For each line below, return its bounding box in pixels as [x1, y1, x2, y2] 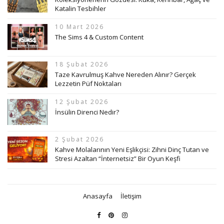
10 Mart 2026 [55, 22, 104, 31]
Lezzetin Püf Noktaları [55, 78, 121, 88]
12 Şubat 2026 [55, 97, 108, 106]
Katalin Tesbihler [55, 3, 106, 13]
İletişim [120, 191, 141, 200]
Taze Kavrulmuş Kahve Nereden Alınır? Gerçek [55, 69, 196, 79]
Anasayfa [82, 191, 112, 200]
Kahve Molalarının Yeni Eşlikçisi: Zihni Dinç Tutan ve [55, 144, 209, 154]
